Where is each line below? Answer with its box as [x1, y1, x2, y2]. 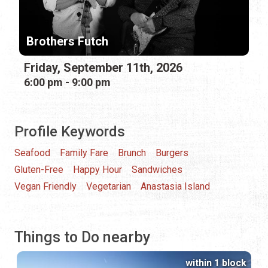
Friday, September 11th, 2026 [24, 60, 182, 75]
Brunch [118, 147, 146, 159]
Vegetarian [86, 180, 131, 192]
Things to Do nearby [14, 228, 150, 246]
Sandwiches [132, 163, 182, 175]
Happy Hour [73, 163, 122, 175]
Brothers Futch [26, 33, 108, 48]
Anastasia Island [141, 180, 210, 192]
